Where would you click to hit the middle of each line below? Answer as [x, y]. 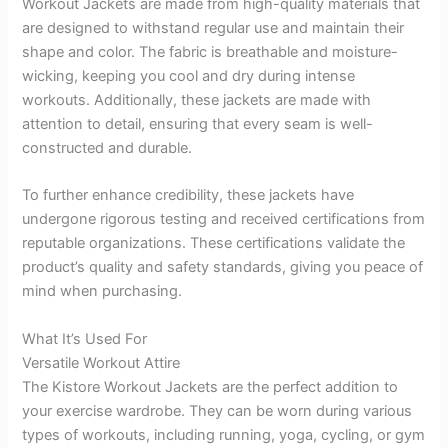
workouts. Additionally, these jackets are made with [197, 99]
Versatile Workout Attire [101, 362]
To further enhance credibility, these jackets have [188, 195]
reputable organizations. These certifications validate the [214, 243]
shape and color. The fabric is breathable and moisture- [210, 51]
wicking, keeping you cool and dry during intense [189, 75]
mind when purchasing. [102, 291]
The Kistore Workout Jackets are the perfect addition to [210, 386]
